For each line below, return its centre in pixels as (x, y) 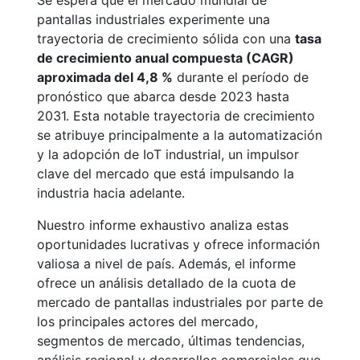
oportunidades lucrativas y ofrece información (178, 244)
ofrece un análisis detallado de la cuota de (166, 283)
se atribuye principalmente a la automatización (180, 135)
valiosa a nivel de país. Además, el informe (166, 264)
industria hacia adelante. (111, 193)
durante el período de (241, 77)
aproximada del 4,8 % (105, 77)
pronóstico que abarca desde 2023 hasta (163, 96)
